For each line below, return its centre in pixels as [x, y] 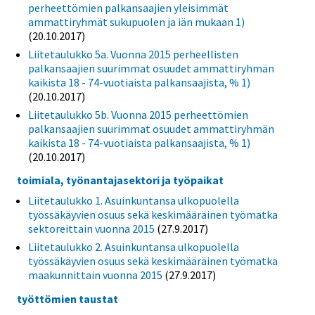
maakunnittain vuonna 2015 [95, 275]
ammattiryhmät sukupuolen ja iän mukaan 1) [136, 21]
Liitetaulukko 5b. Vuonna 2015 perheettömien [138, 114]
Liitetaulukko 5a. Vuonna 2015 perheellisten [133, 54]
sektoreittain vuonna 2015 [91, 229]
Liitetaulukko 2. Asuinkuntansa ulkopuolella [134, 247]
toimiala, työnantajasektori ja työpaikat [120, 180]
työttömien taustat [67, 299]
